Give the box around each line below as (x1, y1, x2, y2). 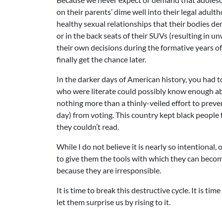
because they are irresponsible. (56, 166, 161, 175)
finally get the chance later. (56, 55, 146, 64)
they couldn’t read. (56, 122, 119, 131)
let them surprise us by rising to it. (56, 197, 170, 207)
